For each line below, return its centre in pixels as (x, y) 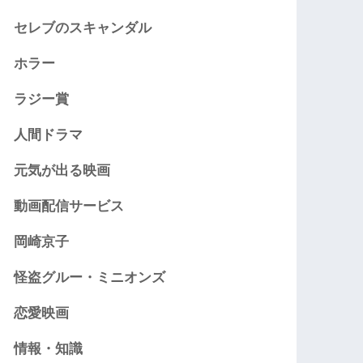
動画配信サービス (69, 207)
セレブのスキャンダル (83, 28)
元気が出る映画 (62, 171)
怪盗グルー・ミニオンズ (90, 278)
